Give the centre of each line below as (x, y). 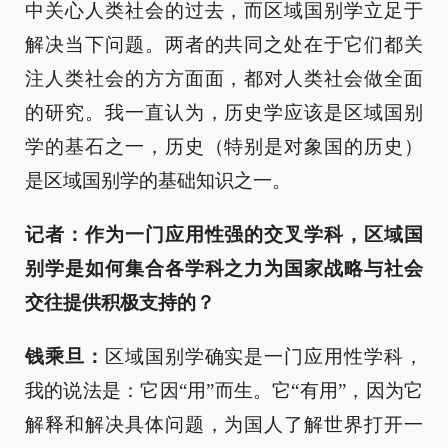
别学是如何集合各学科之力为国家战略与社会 (224, 268)
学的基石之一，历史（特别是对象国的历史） (224, 146)
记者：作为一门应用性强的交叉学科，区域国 (224, 234)
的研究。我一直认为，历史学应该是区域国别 (224, 112)
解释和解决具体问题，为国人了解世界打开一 (224, 424)
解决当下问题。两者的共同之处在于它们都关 (224, 44)
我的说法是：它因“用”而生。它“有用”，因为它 (224, 390)
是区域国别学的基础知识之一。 (158, 180)
